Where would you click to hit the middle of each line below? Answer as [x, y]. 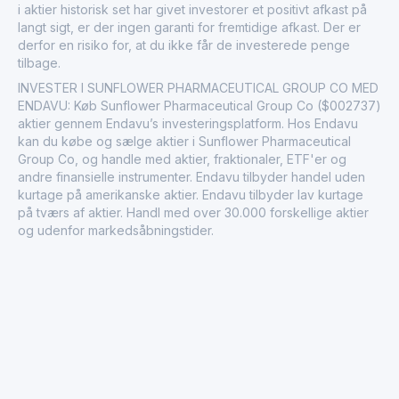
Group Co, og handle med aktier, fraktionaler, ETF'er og [182, 159]
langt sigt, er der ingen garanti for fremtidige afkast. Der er [189, 27]
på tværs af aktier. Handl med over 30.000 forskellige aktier [193, 212]
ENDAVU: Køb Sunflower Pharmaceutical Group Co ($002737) [199, 105]
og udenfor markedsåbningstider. [116, 230]
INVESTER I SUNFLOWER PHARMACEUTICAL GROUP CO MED [198, 87]
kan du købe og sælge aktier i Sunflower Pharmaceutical [184, 141]
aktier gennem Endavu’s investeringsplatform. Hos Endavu [188, 123]
